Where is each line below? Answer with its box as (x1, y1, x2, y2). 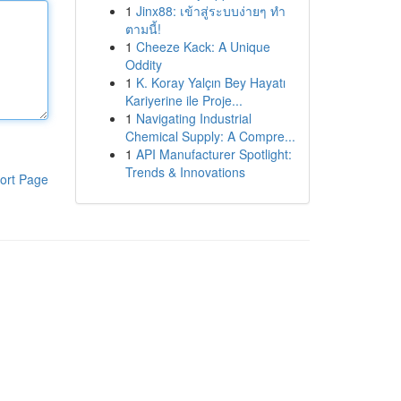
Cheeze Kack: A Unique (135, 38, 270, 55)
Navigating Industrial (135, 109, 252, 127)
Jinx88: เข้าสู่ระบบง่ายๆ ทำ (135, 2, 286, 20)
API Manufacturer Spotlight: (135, 145, 292, 163)
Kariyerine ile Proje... (124, 91, 243, 109)
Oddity (124, 55, 162, 73)
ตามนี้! (124, 20, 161, 38)
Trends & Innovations (124, 163, 245, 181)
